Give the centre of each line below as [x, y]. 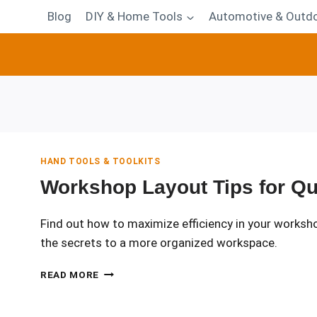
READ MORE [70, 275]
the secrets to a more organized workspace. [159, 243]
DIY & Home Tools [134, 17]
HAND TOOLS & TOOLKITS [100, 162]
